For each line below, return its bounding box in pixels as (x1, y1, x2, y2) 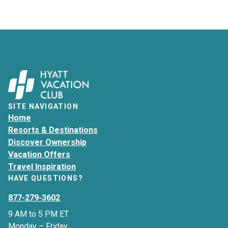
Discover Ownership (8, 137, 87, 147)
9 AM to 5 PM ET (8, 209, 69, 219)
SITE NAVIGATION (8, 102, 78, 110)
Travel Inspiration (8, 161, 76, 172)
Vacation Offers (8, 149, 70, 159)
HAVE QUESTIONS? (8, 174, 83, 182)
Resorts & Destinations (8, 125, 98, 135)
